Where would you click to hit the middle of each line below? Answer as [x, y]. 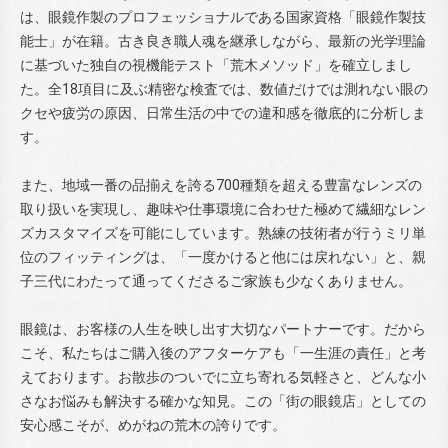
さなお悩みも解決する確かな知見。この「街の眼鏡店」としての [223, 400]
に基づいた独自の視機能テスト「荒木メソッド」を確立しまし [216, 64]
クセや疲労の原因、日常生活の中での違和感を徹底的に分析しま [223, 112]
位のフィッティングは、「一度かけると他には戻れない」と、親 [223, 256]
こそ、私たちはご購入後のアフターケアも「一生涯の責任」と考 [223, 352]
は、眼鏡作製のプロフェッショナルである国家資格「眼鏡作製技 [223, 16]
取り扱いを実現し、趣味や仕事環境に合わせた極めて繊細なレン [223, 208]
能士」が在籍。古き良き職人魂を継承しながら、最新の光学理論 [223, 40]
